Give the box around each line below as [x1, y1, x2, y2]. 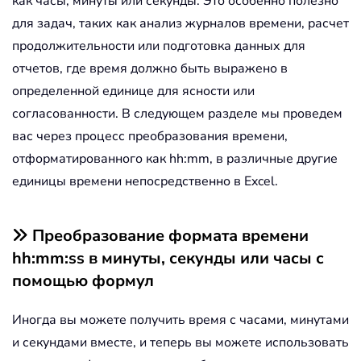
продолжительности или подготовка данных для [12, 36, 305, 55]
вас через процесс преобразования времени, [12, 127, 288, 145]
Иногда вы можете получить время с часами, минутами [12, 310, 349, 329]
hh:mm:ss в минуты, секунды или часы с [12, 247, 324, 269]
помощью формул [12, 269, 154, 292]
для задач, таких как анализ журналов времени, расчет [12, 14, 349, 32]
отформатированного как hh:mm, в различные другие [12, 149, 338, 168]
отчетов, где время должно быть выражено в [12, 59, 288, 77]
